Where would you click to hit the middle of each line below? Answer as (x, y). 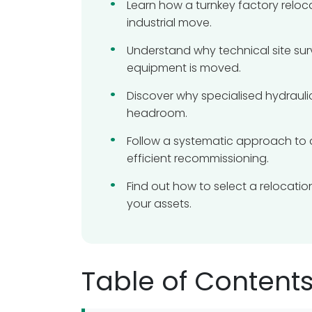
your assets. (159, 204)
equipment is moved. (184, 68)
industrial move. (169, 23)
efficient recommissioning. (198, 158)
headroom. (157, 113)
